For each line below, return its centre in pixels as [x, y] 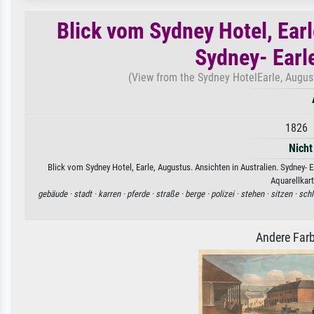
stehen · [255, 193]
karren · [112, 193]
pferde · [141, 193]
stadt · [86, 193]
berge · [198, 193]
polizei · [226, 193]
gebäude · [56, 193]
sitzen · [285, 193]
